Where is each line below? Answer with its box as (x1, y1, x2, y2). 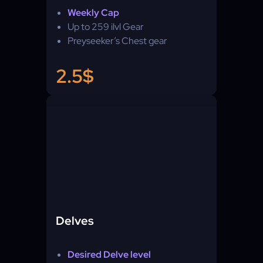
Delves (56, 213, 94, 228)
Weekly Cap (68, 6, 119, 19)
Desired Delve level (68, 248, 151, 261)
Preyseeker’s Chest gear (68, 35, 167, 47)
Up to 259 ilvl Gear (68, 21, 144, 33)
